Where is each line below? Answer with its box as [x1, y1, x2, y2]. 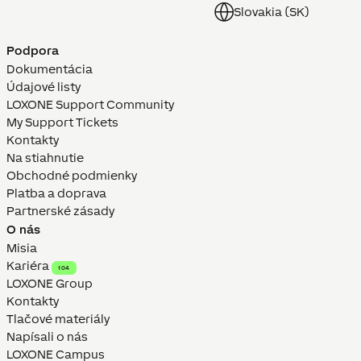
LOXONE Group [6, 276, 93, 291]
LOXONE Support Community [6, 98, 174, 112]
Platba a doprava [6, 186, 106, 201]
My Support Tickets [6, 115, 118, 130]
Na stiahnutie [6, 151, 84, 165]
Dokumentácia [6, 62, 93, 77]
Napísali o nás [6, 330, 88, 344]
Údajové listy [6, 80, 81, 94]
